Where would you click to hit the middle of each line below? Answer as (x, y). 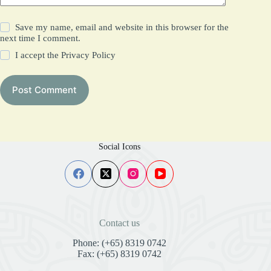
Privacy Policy (89, 55)
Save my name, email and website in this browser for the (122, 27)
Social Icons (119, 146)
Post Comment (44, 90)
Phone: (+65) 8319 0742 (119, 243)
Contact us (119, 223)
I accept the (38, 55)
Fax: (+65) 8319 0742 (119, 253)
